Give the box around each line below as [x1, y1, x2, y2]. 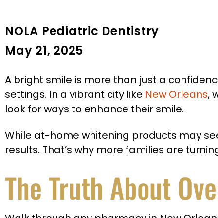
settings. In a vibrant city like [5, 88, 145, 101]
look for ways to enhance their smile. [5, 102, 184, 116]
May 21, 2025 [5, 42, 83, 58]
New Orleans [145, 88, 208, 101]
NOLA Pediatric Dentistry [5, 23, 159, 39]
